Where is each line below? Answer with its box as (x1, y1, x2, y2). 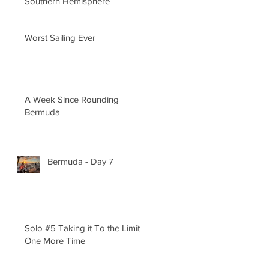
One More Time (25, 235, 85, 246)
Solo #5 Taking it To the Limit (25, 222, 58, 233)
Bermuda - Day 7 (47, 156, 113, 166)
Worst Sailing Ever (25, 32, 95, 43)
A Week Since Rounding (25, 94, 119, 104)
